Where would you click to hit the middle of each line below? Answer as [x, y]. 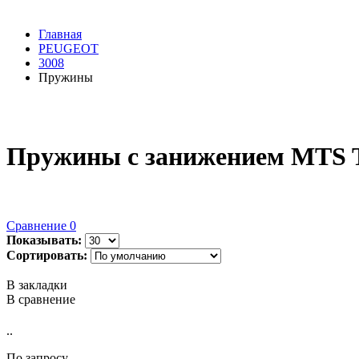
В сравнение [41, 299]
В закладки [37, 284]
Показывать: [44, 240]
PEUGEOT [69, 49]
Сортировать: [47, 255]
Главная [60, 34]
